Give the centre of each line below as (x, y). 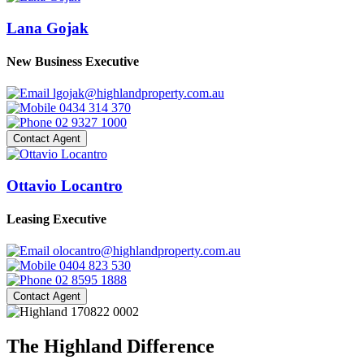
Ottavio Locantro (65, 185)
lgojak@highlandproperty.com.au (139, 93)
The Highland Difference (110, 347)
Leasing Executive (56, 219)
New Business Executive (73, 61)
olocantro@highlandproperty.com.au (147, 251)
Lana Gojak (48, 28)
